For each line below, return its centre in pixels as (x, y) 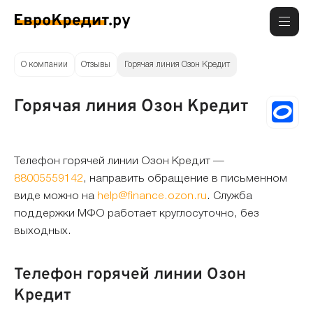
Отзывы (96, 64)
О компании (44, 64)
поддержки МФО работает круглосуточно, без (137, 213)
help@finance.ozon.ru (152, 196)
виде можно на (56, 196)
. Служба (230, 196)
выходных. (43, 231)
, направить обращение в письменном (185, 179)
